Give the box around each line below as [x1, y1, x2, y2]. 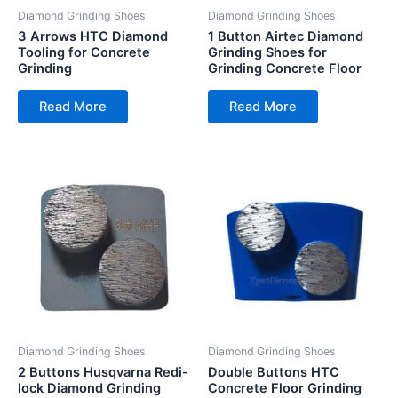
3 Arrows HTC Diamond [18, 28, 168, 45]
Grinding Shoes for [208, 44, 327, 61]
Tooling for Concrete [18, 44, 150, 61]
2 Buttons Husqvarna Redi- [18, 364, 188, 381]
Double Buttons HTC [208, 364, 339, 381]
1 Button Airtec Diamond [208, 28, 363, 45]
